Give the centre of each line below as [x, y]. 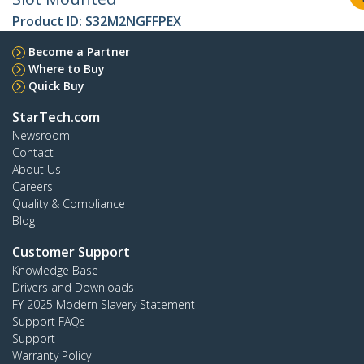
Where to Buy [67, 69]
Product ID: [49, 22]
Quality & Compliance [69, 204]
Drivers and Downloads [73, 288]
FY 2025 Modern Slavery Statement [104, 305]
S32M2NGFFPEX [133, 22]
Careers [32, 187]
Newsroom [41, 136]
